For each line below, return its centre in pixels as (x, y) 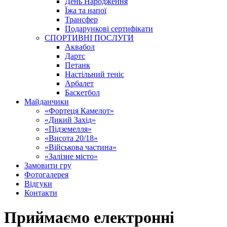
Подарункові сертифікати (109, 29)
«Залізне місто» (71, 156)
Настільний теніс (94, 74)
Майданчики (47, 102)
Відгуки (38, 184)
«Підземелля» (68, 129)
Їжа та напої (86, 10)
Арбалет (79, 83)
